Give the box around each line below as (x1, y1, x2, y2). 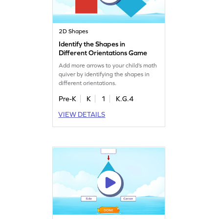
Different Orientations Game (59, 48, 148, 57)
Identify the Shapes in (59, 40, 126, 48)
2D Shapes (59, 27, 88, 35)
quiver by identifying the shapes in (59, 70, 150, 78)
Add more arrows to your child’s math (59, 62, 157, 69)
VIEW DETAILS (58, 110, 106, 118)
